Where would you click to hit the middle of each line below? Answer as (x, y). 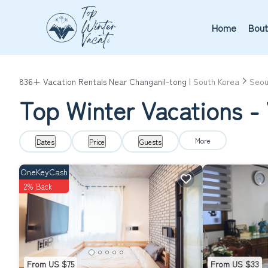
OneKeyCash (44, 172)
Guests (150, 141)
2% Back (38, 186)
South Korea (216, 81)
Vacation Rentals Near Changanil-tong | (117, 81)
